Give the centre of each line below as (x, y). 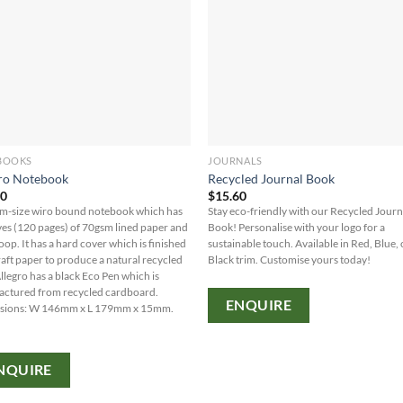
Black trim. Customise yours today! (290, 260)
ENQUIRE (259, 304)
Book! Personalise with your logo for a (297, 228)
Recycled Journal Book (272, 178)
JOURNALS (235, 161)
